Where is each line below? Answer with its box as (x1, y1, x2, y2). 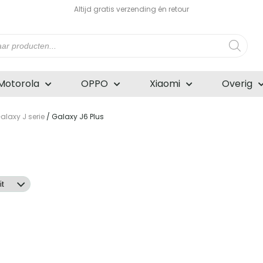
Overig (222, 77, 252, 91)
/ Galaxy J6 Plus (45, 112, 104, 122)
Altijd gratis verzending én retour (73, 4, 189, 14)
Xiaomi (150, 77, 180, 91)
